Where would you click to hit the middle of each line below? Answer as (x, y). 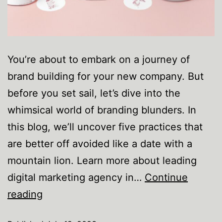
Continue (166, 177)
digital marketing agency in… (76, 177)
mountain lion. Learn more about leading (102, 161)
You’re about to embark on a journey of (99, 59)
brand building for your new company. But (106, 76)
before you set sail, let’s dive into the (94, 93)
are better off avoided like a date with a (100, 144)
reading (25, 194)
